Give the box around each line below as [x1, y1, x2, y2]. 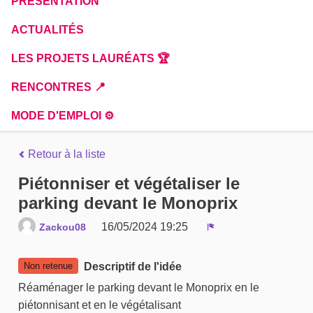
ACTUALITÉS [11, 24, 84, 36]
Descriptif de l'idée [84, 261, 182, 273]
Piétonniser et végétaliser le [18, 174, 240, 194]
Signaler [210, 232, 253, 245]
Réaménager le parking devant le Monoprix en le [18, 281, 259, 293]
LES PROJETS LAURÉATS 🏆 [11, 52, 170, 64]
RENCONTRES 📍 [11, 81, 105, 93]
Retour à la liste [25, 148, 105, 161]
